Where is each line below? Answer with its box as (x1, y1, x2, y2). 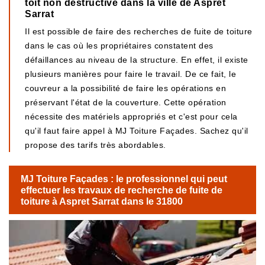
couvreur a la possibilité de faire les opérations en (25, 83, 226, 93)
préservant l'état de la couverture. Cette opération (25, 98, 227, 107)
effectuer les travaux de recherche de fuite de (21, 185, 222, 195)
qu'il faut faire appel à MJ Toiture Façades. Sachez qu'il (25, 126, 248, 135)
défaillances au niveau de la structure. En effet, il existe (25, 55, 248, 64)
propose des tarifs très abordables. (25, 140, 166, 150)
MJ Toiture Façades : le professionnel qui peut (21, 173, 227, 184)
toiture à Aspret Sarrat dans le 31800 (21, 196, 183, 206)
